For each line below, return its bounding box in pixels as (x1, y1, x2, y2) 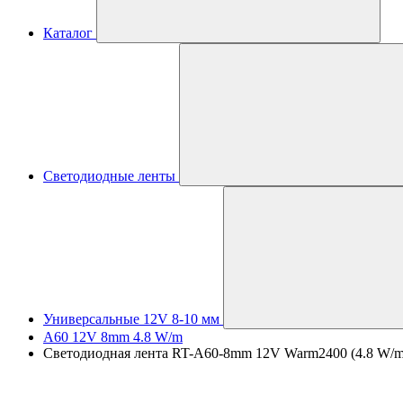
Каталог (43, 25, 93, 40)
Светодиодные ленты (43, 168, 175, 184)
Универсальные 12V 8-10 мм (43, 311, 219, 327)
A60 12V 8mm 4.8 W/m (43, 329, 183, 345)
